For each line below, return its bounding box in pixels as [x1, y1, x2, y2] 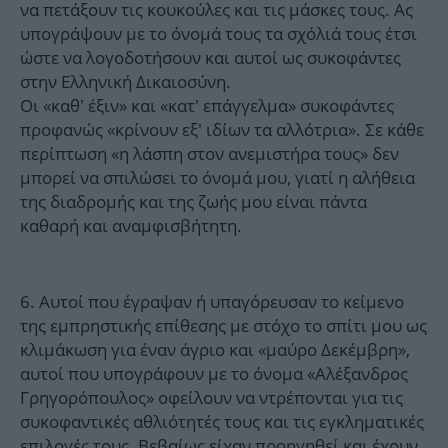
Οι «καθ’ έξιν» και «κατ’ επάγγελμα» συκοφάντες [20, 94, 394, 118]
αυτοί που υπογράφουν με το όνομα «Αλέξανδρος [20, 362, 408, 386]
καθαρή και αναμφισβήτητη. [20, 214, 242, 238]
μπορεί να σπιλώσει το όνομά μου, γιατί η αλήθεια [20, 166, 415, 190]
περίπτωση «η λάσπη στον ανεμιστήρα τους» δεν [20, 142, 399, 166]
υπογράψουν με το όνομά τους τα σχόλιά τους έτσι [20, 22, 417, 46]
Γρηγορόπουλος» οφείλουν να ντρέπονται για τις [20, 386, 403, 410]
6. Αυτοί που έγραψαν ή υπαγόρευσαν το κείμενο [20, 290, 404, 314]
